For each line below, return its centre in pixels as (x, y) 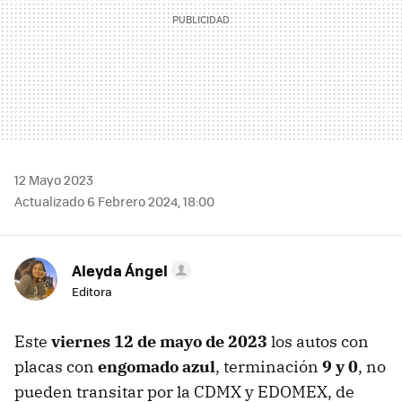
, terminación (267, 367)
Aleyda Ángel (120, 271)
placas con (56, 367)
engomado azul (157, 367)
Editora (92, 292)
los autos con (318, 342)
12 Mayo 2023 (54, 180)
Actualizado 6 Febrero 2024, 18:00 (114, 201)
